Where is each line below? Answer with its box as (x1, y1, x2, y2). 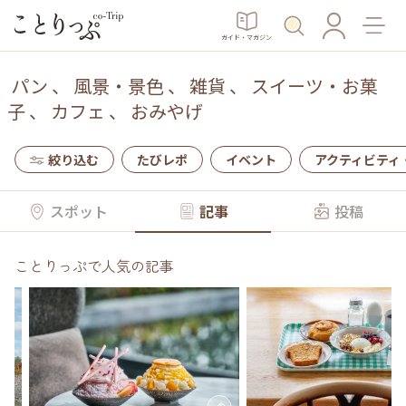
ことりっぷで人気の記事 (14, 255, 174, 276)
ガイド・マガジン (221, 32, 272, 42)
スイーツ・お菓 (251, 72, 378, 99)
